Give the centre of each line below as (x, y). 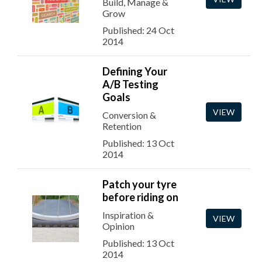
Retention (122, 126)
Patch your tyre (139, 184)
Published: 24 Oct (138, 30)
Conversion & (129, 115)
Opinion (118, 226)
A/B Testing (130, 84)
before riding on (140, 197)
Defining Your (135, 71)
